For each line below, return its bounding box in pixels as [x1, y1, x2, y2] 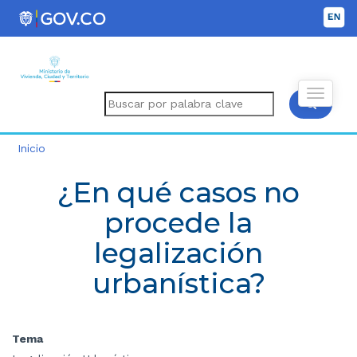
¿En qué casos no [57, 175, 300, 210]
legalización [94, 235, 263, 270]
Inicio [18, 141, 45, 155]
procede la [104, 205, 253, 240]
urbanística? [92, 265, 265, 300]
